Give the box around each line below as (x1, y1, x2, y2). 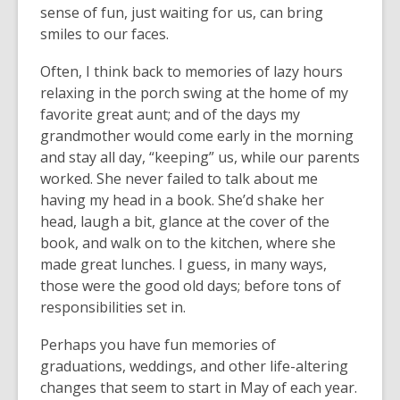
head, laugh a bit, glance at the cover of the (40, 212, 329, 231)
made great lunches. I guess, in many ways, (40, 254, 327, 274)
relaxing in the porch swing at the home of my (40, 83, 348, 103)
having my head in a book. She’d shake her (40, 190, 324, 210)
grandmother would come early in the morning (40, 126, 354, 146)
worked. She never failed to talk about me (40, 169, 318, 188)
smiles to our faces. (40, 24, 169, 44)
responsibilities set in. (40, 297, 186, 317)
